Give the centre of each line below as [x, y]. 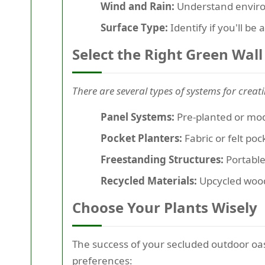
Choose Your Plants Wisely [165, 208]
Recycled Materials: [149, 181]
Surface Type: [134, 28]
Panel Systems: [138, 117]
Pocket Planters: [141, 138]
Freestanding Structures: [162, 160]
